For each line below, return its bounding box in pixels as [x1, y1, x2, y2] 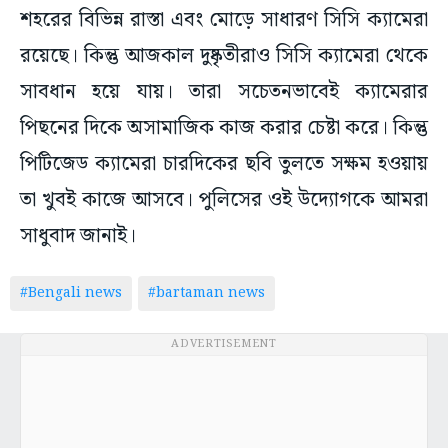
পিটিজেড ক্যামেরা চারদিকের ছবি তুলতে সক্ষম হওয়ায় [20, 148, 428, 181]
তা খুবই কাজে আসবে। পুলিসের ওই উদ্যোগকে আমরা [20, 184, 428, 217]
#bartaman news [148, 282, 265, 305]
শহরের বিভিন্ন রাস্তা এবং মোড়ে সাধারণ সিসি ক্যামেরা [20, 4, 428, 37]
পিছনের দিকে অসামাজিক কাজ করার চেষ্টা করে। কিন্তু [20, 112, 428, 145]
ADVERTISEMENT [171, 335, 277, 354]
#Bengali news [20, 282, 122, 305]
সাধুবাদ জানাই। [20, 220, 141, 253]
